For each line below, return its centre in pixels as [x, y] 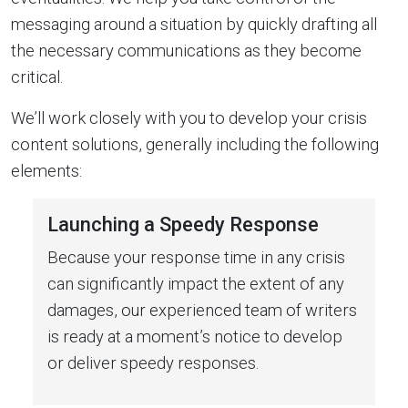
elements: [46, 170]
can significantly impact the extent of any [196, 283]
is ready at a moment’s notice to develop [195, 336]
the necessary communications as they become [186, 50]
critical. [37, 76]
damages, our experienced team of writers [202, 310]
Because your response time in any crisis [196, 257]
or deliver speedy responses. [153, 362]
